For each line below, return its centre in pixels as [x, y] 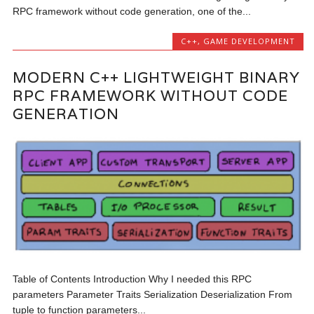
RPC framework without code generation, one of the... [132, 11]
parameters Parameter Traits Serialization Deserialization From [153, 294]
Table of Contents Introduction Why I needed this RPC [132, 279]
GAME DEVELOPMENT [249, 41]
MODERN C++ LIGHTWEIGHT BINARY [157, 78]
